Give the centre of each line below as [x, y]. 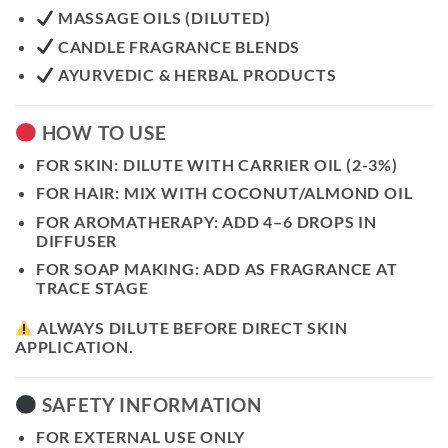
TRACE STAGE [92, 288]
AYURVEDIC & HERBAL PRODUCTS [195, 75]
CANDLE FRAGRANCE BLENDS [177, 46]
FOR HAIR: [77, 193]
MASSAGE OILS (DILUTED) [162, 18]
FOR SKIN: [77, 164]
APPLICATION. [74, 347]
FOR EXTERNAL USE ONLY [140, 436]
